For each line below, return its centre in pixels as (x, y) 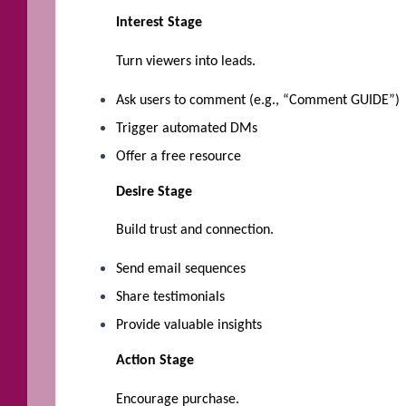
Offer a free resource (179, 156)
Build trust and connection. (195, 231)
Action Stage (155, 361)
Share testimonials (170, 298)
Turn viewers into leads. (186, 61)
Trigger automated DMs (187, 128)
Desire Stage (154, 192)
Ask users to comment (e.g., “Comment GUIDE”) (258, 100)
